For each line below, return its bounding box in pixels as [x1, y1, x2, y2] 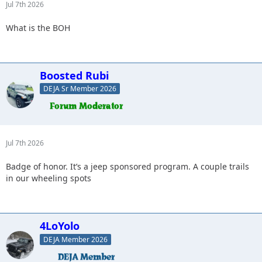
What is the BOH [6, 22, 70, 33]
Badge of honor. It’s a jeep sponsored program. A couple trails [6, 161, 249, 173]
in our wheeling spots [6, 173, 91, 184]
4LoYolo [40, 219, 80, 233]
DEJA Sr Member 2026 [43, 84, 116, 94]
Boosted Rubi [40, 68, 109, 82]
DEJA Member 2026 [43, 235, 108, 245]
